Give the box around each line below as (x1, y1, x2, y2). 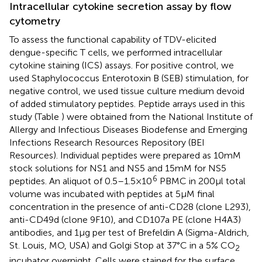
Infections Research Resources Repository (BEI (9, 136, 205, 148)
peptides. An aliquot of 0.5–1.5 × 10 (9, 175, 152, 187)
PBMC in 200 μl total (157, 175, 246, 187)
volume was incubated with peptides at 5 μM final (9, 188, 215, 199)
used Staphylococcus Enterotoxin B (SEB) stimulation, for (9, 72, 249, 84)
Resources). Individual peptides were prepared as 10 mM (9, 149, 241, 161)
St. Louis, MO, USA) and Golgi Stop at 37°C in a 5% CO (9, 239, 235, 251)
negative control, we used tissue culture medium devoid (9, 85, 244, 96)
